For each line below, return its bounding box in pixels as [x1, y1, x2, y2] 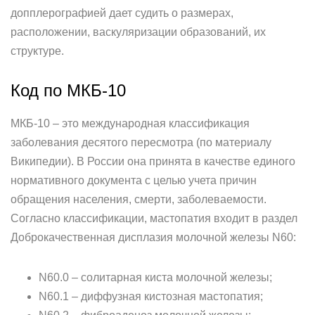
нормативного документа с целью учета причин [11, 174, 257, 186]
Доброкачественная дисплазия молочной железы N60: [11, 231, 296, 243]
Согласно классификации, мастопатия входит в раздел [11, 212, 297, 224]
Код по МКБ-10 [11, 81, 126, 100]
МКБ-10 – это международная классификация [11, 117, 250, 129]
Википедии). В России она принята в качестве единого [11, 155, 295, 167]
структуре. [11, 45, 64, 57]
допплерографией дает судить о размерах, [11, 7, 233, 19]
